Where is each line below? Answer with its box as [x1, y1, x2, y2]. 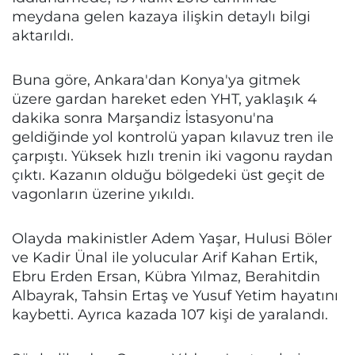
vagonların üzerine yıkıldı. [12, 185, 194, 202]
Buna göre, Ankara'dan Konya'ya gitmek [12, 71, 300, 88]
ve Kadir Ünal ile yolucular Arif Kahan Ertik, [12, 249, 318, 265]
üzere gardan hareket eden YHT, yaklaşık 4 [12, 90, 317, 107]
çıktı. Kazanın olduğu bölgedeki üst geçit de [12, 166, 325, 183]
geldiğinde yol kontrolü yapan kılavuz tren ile [12, 128, 334, 145]
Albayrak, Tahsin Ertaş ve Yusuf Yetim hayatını [12, 287, 338, 303]
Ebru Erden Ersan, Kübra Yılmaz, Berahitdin [12, 268, 320, 284]
